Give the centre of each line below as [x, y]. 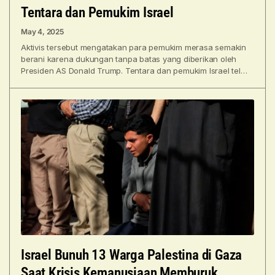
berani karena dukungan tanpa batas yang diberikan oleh [129, 59]
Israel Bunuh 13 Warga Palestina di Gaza [132, 255]
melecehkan [44, 83]
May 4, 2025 [42, 32]
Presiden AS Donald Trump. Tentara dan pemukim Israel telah [136, 71]
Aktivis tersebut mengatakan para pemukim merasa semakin [134, 48]
